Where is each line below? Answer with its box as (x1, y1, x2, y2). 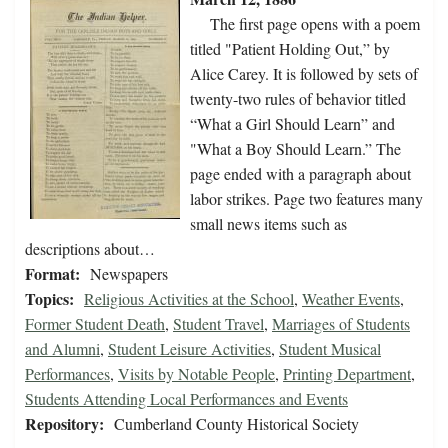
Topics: (25, 287, 74, 311)
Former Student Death (25, 313, 165, 335)
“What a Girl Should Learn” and (190, 113, 395, 135)
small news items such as (190, 213, 347, 235)
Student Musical (279, 338, 381, 360)
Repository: (25, 412, 104, 436)
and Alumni (25, 338, 100, 360)
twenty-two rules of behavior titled (190, 88, 406, 110)
